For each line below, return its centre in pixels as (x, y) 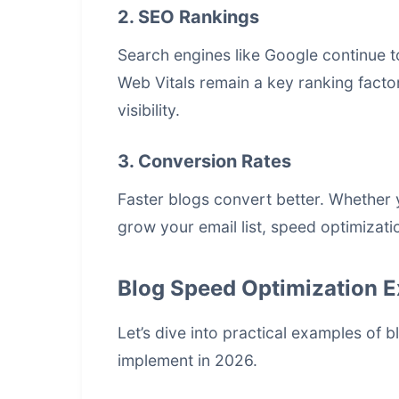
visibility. (149, 110)
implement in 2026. (187, 360)
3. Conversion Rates (204, 161)
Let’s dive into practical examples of (252, 333)
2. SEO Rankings (188, 17)
